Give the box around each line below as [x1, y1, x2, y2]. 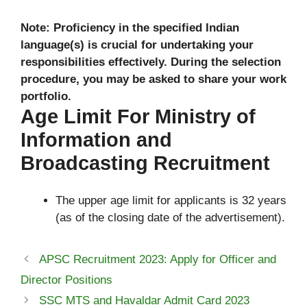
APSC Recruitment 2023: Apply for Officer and [39, 253, 277, 266]
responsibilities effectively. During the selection [21, 55, 281, 69]
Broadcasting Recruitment [21, 151, 270, 174]
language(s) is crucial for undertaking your [21, 38, 254, 51]
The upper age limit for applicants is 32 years [56, 194, 286, 207]
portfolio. [21, 89, 71, 103]
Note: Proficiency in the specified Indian [21, 21, 239, 34]
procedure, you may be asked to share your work [21, 72, 286, 86]
